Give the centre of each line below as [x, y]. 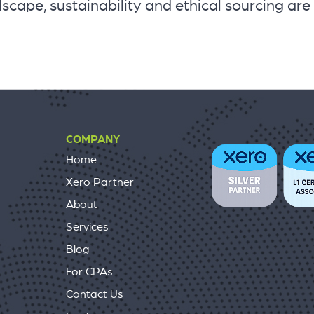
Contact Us [94, 294]
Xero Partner [100, 182]
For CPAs [89, 272]
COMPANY [93, 139]
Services [87, 227]
